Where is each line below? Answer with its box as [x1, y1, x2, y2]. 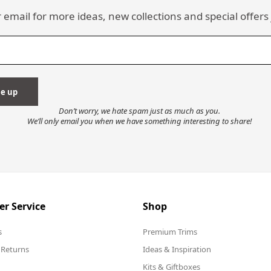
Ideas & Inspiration [143, 243, 211, 255]
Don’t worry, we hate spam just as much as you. [58, 105, 220, 116]
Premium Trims [143, 226, 197, 237]
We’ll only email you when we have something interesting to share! [27, 115, 252, 126]
